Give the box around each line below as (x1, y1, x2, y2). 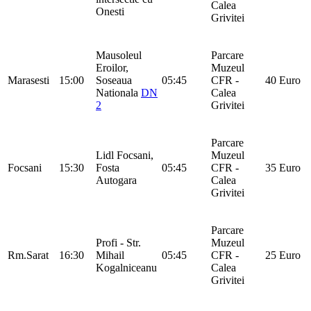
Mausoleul (96, 49, 142, 61)
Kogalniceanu (96, 261, 157, 274)
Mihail (96, 249, 124, 261)
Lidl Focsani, (96, 149, 153, 161)
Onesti (96, 5, 124, 17)
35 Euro (265, 161, 301, 174)
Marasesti (8, 74, 49, 86)
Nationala (96, 86, 141, 99)
